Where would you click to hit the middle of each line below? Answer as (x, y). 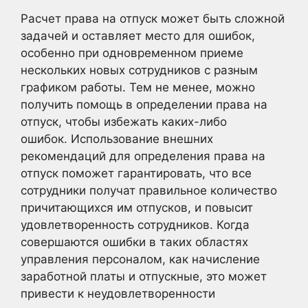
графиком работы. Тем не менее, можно (138, 87)
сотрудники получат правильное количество (149, 190)
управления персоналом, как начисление (140, 259)
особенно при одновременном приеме (132, 53)
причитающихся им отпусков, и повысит (137, 208)
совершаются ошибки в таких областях (134, 242)
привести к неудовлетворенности (118, 294)
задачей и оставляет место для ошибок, (138, 36)
